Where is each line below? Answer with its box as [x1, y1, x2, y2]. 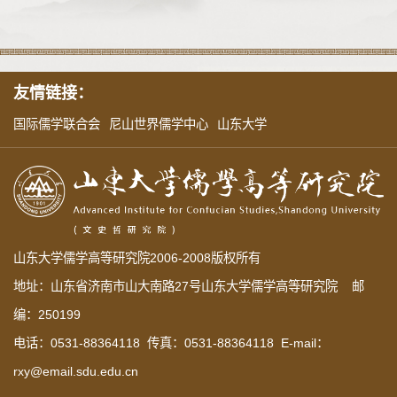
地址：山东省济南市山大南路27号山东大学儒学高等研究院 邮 [13, 279, 364, 294]
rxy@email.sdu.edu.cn [13, 364, 138, 379]
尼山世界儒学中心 [109, 116, 208, 131]
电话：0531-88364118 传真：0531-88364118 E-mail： [13, 336, 329, 351]
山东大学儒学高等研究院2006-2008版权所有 [13, 251, 261, 266]
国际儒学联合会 [13, 116, 100, 131]
